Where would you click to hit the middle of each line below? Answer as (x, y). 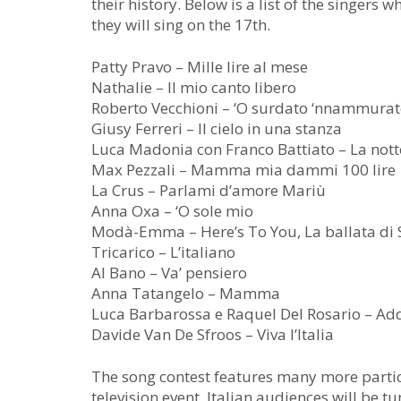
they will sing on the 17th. (181, 25)
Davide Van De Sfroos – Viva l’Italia (213, 334)
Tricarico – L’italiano (163, 252)
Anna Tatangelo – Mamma (186, 293)
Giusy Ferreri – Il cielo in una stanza (217, 128)
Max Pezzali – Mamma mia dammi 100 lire (243, 170)
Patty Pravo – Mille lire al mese (200, 67)
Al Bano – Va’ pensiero (169, 273)
